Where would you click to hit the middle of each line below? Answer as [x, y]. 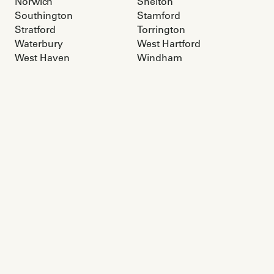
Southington [44, 16]
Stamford [159, 16]
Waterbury [39, 44]
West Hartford [169, 44]
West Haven [42, 58]
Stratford [35, 30]
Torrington [161, 30]
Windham [160, 58]
